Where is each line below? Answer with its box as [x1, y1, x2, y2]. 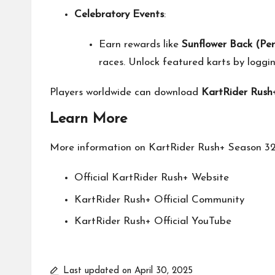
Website [192, 172, 229, 184]
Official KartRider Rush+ [74, 172, 192, 184]
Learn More [50, 112, 127, 127]
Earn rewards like [99, 39, 182, 50]
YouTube [192, 216, 231, 227]
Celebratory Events [74, 9, 164, 20]
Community [192, 194, 244, 205]
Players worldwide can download [50, 87, 201, 98]
